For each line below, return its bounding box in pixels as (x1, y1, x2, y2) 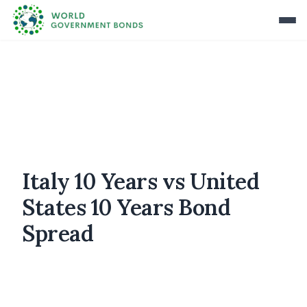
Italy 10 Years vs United (22, 167, 259, 195)
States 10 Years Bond (22, 193, 230, 221)
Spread (22, 219, 93, 247)
